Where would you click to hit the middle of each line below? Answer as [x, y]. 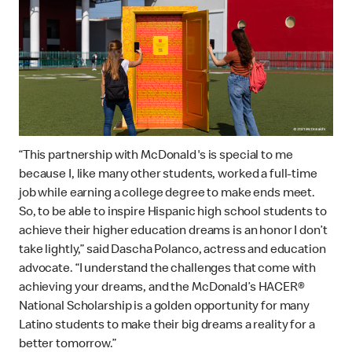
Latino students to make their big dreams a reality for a [167, 326]
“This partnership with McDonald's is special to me [156, 156]
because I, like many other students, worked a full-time [168, 175]
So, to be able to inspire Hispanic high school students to [173, 213]
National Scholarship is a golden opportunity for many [165, 307]
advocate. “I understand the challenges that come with [168, 269]
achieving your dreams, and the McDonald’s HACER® [162, 288]
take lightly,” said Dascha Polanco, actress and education [172, 250]
